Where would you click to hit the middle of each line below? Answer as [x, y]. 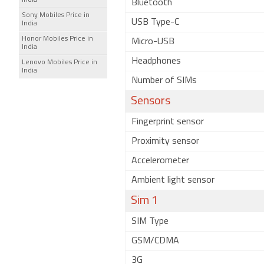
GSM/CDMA [155, 241]
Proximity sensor [165, 141]
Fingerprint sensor [168, 122]
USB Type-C [155, 22]
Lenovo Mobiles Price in [60, 62]
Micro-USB [153, 42]
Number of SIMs [164, 81]
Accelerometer [160, 161]
